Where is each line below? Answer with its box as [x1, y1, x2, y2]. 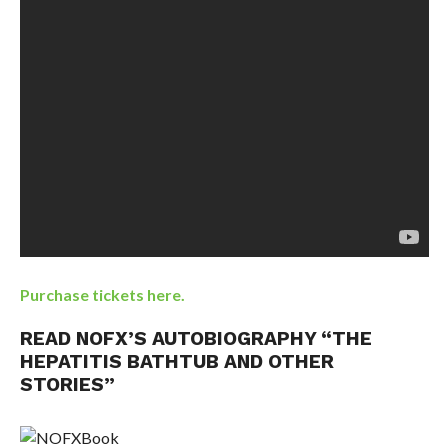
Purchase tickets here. [19, 285, 185, 305]
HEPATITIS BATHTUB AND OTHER [19, 350, 334, 374]
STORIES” [19, 373, 115, 397]
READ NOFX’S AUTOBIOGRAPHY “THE [19, 327, 372, 351]
